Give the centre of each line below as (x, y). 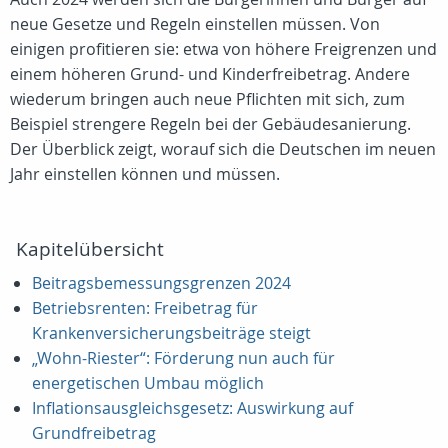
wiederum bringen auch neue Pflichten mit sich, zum (207, 99)
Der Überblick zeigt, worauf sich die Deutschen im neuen (223, 149)
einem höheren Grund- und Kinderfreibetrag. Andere (210, 74)
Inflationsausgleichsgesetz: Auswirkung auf (192, 408)
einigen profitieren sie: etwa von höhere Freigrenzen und (223, 49)
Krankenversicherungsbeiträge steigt (171, 333)
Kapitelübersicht (90, 249)
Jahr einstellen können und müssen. (145, 174)
